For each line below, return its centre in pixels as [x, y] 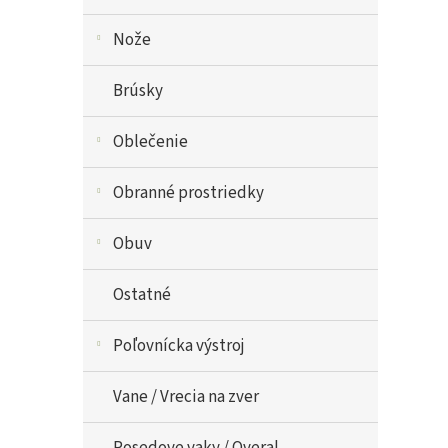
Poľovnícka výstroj [179, 346]
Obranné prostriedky [188, 193]
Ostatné [142, 295]
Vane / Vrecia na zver [186, 397]
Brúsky [138, 91]
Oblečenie [150, 142]
